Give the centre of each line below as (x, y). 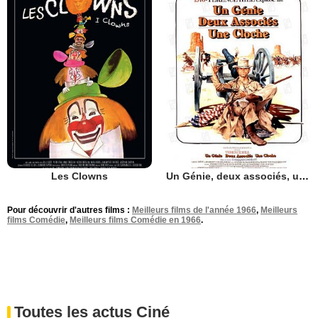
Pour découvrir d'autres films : (70, 210)
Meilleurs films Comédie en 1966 (135, 220)
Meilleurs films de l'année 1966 (194, 210)
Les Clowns (79, 176)
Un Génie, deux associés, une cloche (304, 176)
